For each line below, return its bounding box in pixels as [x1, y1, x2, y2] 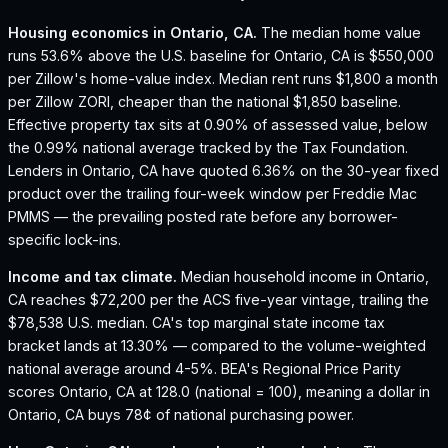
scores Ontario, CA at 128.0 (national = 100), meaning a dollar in [8, 382, 430, 400]
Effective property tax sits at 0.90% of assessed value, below [8, 115, 428, 133]
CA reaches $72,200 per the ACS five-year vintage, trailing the [8, 290, 429, 308]
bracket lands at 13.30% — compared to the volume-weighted [8, 336, 426, 354]
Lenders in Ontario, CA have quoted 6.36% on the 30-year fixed [8, 161, 439, 179]
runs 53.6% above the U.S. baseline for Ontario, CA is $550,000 [8, 46, 434, 64]
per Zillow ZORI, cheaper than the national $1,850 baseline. [8, 92, 401, 110]
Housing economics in [8, 23, 170, 41]
